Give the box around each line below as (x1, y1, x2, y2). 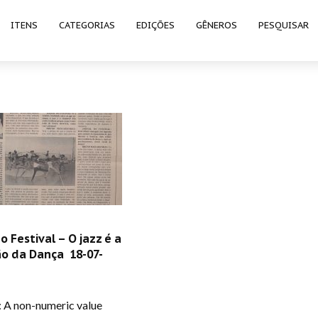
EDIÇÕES (136, 19, 175, 31)
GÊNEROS (196, 19, 237, 31)
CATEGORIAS (59, 19, 115, 31)
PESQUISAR (258, 19, 309, 31)
